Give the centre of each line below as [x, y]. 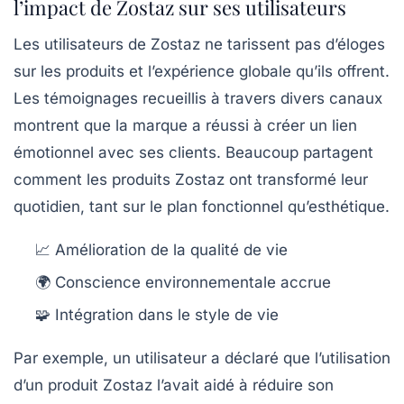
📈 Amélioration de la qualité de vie [161, 249]
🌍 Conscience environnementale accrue [183, 282]
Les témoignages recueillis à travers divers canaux [198, 98]
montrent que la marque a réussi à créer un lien [185, 125]
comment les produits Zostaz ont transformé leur [191, 179]
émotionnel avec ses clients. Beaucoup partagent [193, 152]
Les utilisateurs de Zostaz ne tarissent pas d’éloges [199, 44]
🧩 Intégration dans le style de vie [157, 314]
